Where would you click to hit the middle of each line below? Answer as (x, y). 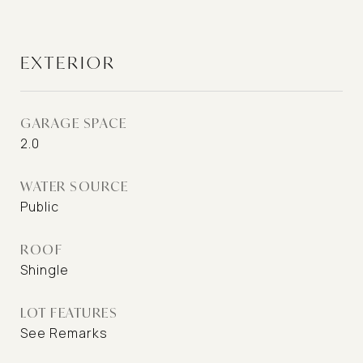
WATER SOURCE (74, 186)
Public (40, 207)
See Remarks (64, 333)
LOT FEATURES (69, 312)
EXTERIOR (68, 62)
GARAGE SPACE (73, 123)
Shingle (45, 270)
